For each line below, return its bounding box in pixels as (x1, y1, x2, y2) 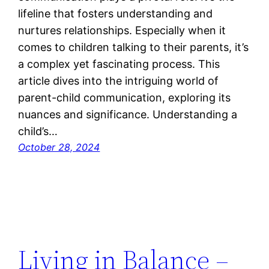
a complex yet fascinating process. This (18, 58, 220, 71)
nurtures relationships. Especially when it (18, 24, 226, 37)
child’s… (18, 125, 58, 138)
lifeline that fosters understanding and (18, 7, 213, 20)
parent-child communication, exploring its (18, 91, 231, 104)
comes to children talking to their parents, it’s (18, 41, 249, 54)
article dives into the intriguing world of (18, 74, 219, 88)
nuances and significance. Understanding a (18, 108, 238, 121)
